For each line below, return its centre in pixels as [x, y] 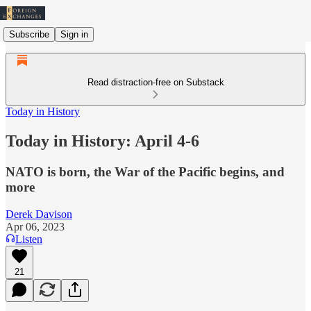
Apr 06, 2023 [35, 226]
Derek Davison [39, 214]
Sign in [74, 34]
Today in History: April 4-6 [102, 141]
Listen [29, 239]
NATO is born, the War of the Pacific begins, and [145, 171]
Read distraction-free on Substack [155, 82]
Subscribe [29, 34]
